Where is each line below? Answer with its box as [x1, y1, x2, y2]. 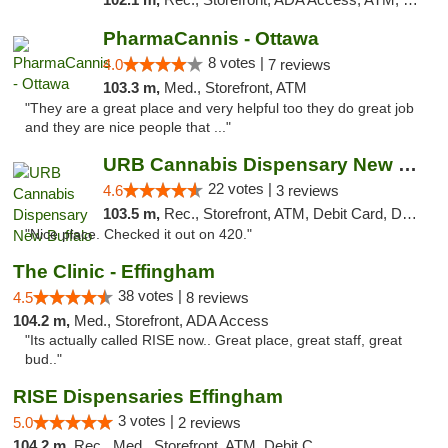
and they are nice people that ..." [25, 120, 231, 135]
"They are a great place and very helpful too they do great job [25, 101, 414, 116]
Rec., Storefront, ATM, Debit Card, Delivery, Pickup [163, 205, 402, 222]
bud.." [25, 352, 62, 367]
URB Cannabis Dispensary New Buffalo [397, 154, 417, 175]
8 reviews [186, 289, 249, 306]
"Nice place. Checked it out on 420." [25, 227, 252, 242]
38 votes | [118, 287, 186, 304]
